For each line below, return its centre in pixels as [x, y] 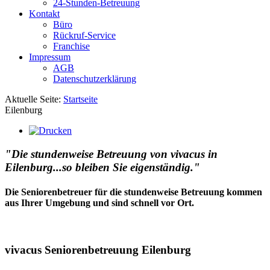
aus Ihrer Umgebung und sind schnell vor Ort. [99, 202]
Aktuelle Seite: [34, 99]
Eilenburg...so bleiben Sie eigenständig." [102, 167]
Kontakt [44, 14]
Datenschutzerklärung [95, 79]
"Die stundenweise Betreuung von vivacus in [111, 154]
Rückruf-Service [84, 35]
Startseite [80, 99]
